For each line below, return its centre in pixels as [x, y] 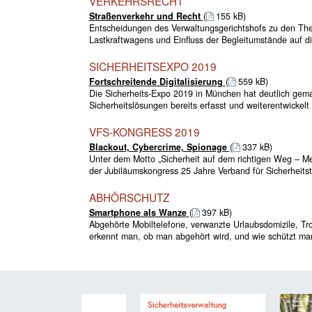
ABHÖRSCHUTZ [129, 197]
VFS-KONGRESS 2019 [144, 131]
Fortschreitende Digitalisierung [156, 81]
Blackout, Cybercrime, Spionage [158, 147]
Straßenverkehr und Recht [145, 16]
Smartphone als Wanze [138, 212]
